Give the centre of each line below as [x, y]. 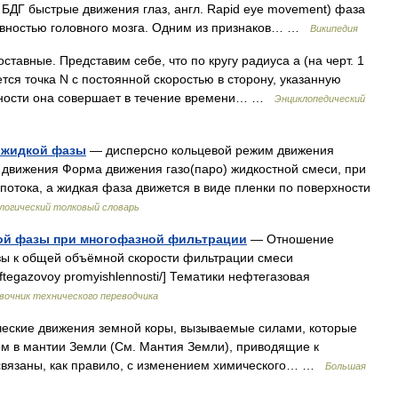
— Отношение [291, 239]
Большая [346, 366]
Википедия [334, 28]
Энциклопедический [320, 99]
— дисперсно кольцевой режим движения [210, 150]
